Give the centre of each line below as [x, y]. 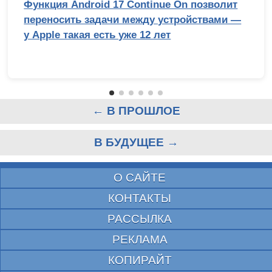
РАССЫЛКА [140, 219]
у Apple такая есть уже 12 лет [97, 35]
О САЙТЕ [140, 178]
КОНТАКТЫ [140, 199]
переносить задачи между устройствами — [133, 19]
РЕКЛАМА [140, 240]
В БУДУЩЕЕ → [136, 143]
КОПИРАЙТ [140, 260]
